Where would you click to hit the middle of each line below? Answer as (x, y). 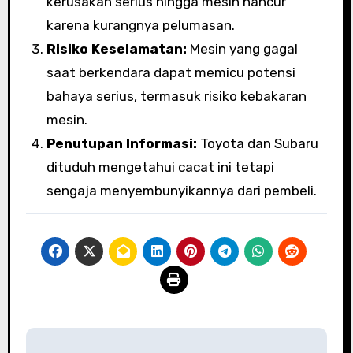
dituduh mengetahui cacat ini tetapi (160, 167)
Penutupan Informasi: (121, 144)
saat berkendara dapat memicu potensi (171, 73)
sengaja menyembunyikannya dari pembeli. (181, 191)
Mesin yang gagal (242, 49)
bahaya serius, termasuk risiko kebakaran (176, 97)
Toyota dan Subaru (257, 144)
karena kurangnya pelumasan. (140, 26)
